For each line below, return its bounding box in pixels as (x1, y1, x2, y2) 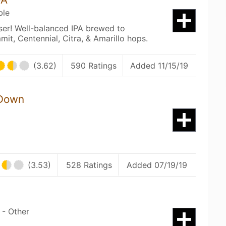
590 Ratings (70, 61, 117, 71)
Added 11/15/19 (130, 61, 189, 71)
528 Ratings (66, 160, 112, 170)
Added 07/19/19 (127, 160, 188, 170)
